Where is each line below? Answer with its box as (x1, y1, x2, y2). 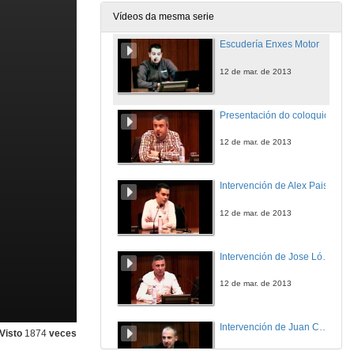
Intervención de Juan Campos (319, 322, 329, 333)
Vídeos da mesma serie (113, 11, 214, 22)
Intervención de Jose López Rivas (322, 250, 332, 262)
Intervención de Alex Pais (220, 180, 328, 191)
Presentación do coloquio (220, 109, 330, 121)
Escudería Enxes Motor (220, 39, 319, 50)
